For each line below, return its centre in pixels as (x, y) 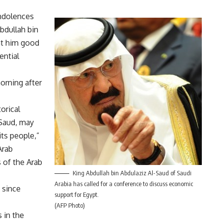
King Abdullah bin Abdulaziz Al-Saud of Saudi (132, 173)
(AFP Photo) (69, 206)
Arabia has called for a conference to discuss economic (124, 184)
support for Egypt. (76, 195)
